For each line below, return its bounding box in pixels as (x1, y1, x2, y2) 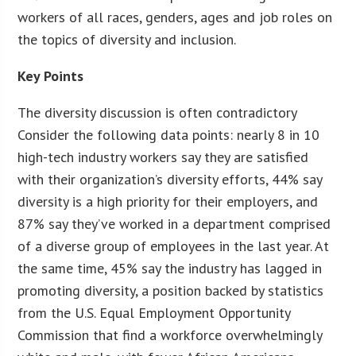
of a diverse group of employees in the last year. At (17, 236, 330, 255)
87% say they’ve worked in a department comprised (17, 214, 331, 233)
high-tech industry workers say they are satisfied (17, 147, 309, 166)
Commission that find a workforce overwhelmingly (17, 325, 323, 344)
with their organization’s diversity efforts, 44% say (17, 169, 323, 188)
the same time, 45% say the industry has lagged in (17, 258, 323, 277)
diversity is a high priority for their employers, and (17, 192, 319, 211)
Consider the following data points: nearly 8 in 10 (17, 125, 320, 144)
